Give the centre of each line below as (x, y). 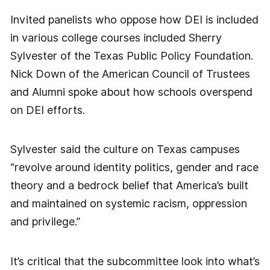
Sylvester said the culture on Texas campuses (125, 149)
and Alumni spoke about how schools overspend (131, 92)
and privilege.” (45, 222)
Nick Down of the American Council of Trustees (130, 74)
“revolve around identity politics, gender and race (134, 168)
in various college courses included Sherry (116, 37)
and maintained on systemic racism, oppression (128, 204)
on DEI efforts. (47, 110)
